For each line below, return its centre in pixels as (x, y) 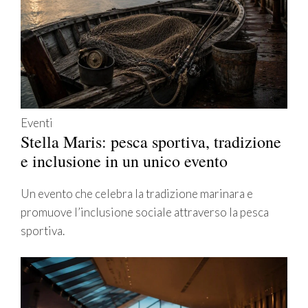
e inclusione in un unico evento (124, 161)
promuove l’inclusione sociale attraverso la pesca (145, 212)
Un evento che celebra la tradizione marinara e (137, 193)
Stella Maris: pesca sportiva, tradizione (151, 141)
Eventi (37, 122)
